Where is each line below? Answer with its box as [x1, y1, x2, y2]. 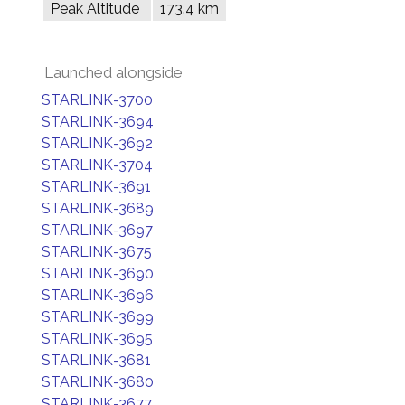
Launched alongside [44, 63, 183, 81]
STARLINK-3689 [42, 200, 154, 217]
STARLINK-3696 [42, 287, 154, 304]
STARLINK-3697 [42, 221, 153, 239]
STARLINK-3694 [42, 113, 154, 130]
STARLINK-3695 [42, 330, 153, 347]
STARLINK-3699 [42, 308, 154, 325]
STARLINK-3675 [42, 243, 152, 260]
